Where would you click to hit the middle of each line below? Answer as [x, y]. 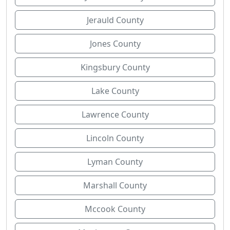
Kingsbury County [115, 67]
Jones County [115, 44]
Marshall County [115, 185]
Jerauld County [115, 20]
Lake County [115, 91]
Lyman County [115, 162]
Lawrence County [115, 114]
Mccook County [115, 209]
